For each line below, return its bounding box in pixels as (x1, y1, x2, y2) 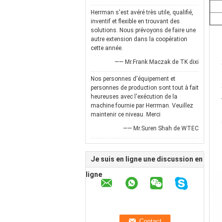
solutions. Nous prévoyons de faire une (91, 27, 196, 34)
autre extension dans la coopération (91, 36, 187, 43)
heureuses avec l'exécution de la (91, 93, 177, 100)
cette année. (91, 45, 123, 52)
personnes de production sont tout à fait (91, 84, 199, 91)
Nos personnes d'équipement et (91, 75, 175, 82)
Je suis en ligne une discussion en (91, 155, 203, 163)
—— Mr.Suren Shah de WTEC (123, 125, 199, 132)
